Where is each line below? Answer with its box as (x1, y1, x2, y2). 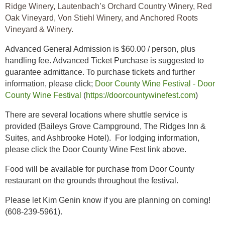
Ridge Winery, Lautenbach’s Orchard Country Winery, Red (5, 2, 212, 11)
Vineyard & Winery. (5, 25, 73, 34)
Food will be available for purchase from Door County (5, 165, 194, 173)
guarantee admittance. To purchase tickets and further (5, 68, 195, 76)
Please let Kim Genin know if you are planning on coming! (5, 196, 210, 204)
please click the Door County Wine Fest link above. (5, 145, 186, 154)
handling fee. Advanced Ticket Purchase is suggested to (5, 56, 204, 65)
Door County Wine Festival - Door (95, 79, 215, 88)
